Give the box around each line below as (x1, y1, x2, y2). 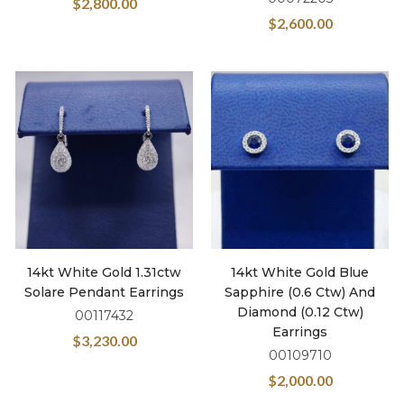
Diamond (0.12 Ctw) (236, 304, 363, 320)
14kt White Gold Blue (231, 264, 369, 280)
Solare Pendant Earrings (24, 284, 184, 300)
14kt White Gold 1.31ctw (27, 264, 181, 280)
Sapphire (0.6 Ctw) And (225, 284, 375, 300)
